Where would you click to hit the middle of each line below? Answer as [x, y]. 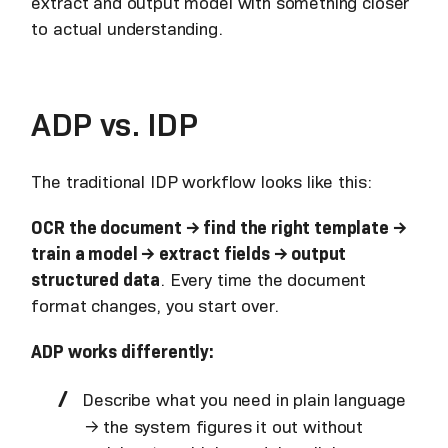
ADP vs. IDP [114, 124]
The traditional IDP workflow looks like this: [206, 181]
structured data [96, 279]
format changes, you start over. [155, 305]
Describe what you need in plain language [244, 399]
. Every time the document [263, 279]
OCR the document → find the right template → [219, 227]
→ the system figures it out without [224, 426]
